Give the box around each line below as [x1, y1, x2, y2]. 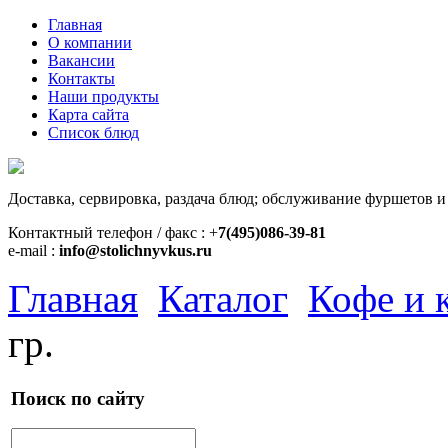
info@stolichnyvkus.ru [59, 242, 212, 259]
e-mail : [8, 242, 59, 259]
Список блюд [48, 124, 139, 141]
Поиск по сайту [11, 387, 145, 409]
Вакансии [48, 52, 115, 69]
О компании [48, 34, 132, 51]
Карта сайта [48, 106, 129, 123]
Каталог [158, 277, 288, 320]
